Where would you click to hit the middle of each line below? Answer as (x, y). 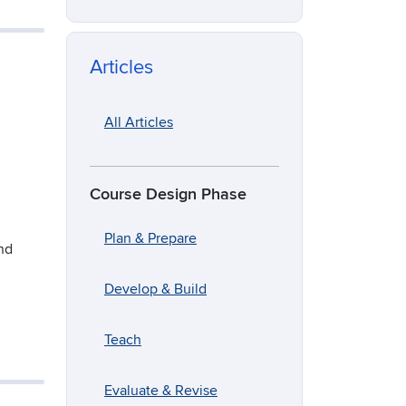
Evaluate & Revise (161, 391)
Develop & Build (155, 290)
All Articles (139, 123)
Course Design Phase (168, 195)
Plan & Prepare (150, 239)
